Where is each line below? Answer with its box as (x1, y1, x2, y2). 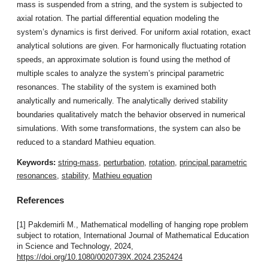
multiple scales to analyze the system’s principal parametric (16, 68, 224, 78)
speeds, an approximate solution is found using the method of (16, 54, 230, 64)
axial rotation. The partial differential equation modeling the (16, 13, 219, 23)
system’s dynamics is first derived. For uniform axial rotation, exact (16, 27, 251, 36)
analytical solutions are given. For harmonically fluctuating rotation (16, 41, 246, 50)
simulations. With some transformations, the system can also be (16, 123, 240, 133)
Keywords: (16, 158, 58, 167)
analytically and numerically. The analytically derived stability (16, 96, 228, 105)
